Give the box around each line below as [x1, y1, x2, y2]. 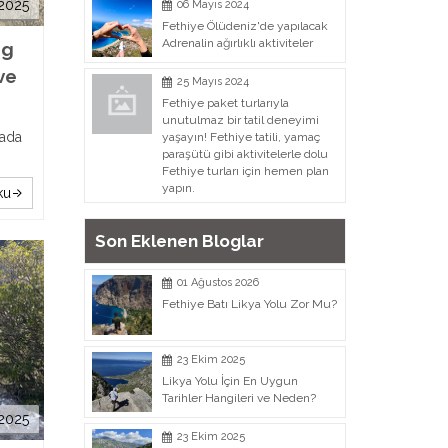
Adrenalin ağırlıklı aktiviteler [161, 36, 313, 50]
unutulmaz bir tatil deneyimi [161, 113, 319, 127]
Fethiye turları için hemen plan [161, 164, 329, 178]
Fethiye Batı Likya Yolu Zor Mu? [161, 297, 337, 311]
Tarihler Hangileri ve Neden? [161, 391, 316, 405]
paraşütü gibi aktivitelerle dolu [161, 147, 328, 161]
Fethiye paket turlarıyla [161, 96, 289, 110]
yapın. [161, 181, 195, 195]
